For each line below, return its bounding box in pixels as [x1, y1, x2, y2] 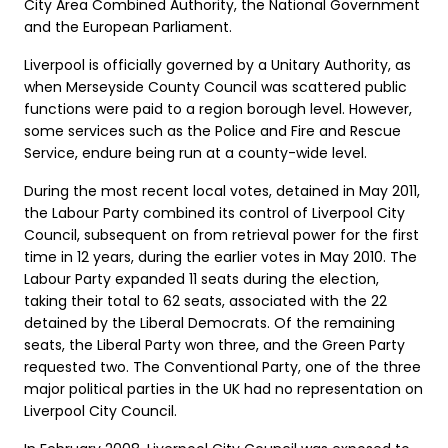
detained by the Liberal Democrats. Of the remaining [24, 312, 395, 333]
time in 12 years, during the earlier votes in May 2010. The [24, 246, 417, 267]
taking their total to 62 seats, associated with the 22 [24, 290, 387, 311]
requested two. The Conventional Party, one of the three [24, 356, 421, 377]
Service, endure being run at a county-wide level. [24, 142, 367, 163]
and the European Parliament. [24, 16, 232, 37]
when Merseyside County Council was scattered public [24, 76, 407, 97]
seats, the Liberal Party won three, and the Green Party [24, 334, 405, 355]
